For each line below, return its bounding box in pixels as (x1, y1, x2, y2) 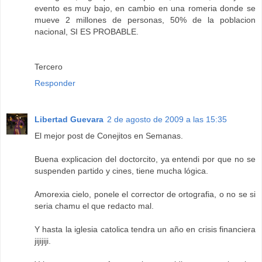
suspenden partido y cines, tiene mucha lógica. (35, 166, 208, 176)
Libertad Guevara (35, 115, 104, 125)
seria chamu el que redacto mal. (35, 201, 154, 211)
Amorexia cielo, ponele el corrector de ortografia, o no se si (35, 189, 256, 199)
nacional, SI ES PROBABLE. (35, 27, 139, 37)
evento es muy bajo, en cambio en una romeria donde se (35, 4, 256, 13)
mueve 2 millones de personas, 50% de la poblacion (35, 15, 256, 25)
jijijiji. (35, 236, 51, 246)
